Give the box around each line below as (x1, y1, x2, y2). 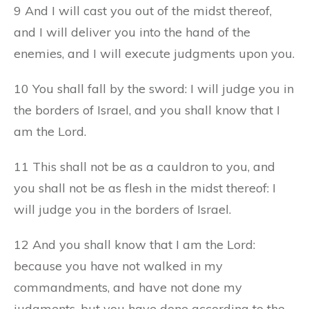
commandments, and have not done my (14, 279, 242, 295)
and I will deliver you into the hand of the (14, 23, 250, 40)
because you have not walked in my (14, 257, 223, 274)
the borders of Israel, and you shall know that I (14, 101, 280, 118)
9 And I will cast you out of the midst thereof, (14, 2, 272, 19)
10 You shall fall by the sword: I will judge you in (14, 80, 294, 97)
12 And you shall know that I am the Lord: (14, 236, 255, 252)
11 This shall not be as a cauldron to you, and (14, 158, 275, 175)
